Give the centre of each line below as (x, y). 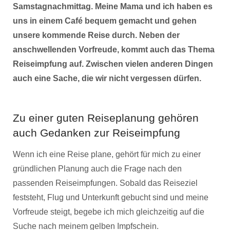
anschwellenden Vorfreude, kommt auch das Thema (114, 50)
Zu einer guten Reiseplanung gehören (106, 118)
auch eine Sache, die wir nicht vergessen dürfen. (107, 78)
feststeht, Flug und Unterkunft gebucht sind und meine (111, 197)
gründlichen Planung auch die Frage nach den (97, 169)
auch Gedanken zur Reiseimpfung (97, 133)
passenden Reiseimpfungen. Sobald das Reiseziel (105, 183)
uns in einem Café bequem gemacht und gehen (105, 21)
